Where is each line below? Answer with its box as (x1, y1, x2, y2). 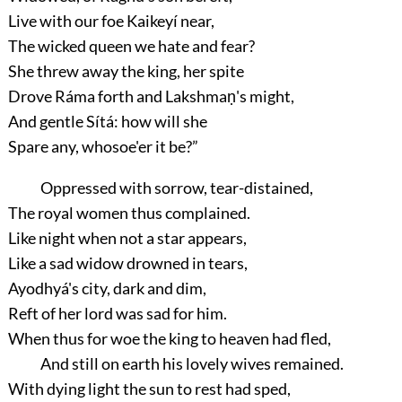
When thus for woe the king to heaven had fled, (7, 328, 331, 348)
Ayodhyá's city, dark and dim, (7, 277, 206, 298)
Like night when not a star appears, (7, 227, 247, 248)
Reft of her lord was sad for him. (7, 302, 227, 323)
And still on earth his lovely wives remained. (39, 353, 344, 373)
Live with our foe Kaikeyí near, (7, 10, 214, 31)
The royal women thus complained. (7, 202, 250, 223)
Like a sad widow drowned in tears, (7, 252, 248, 273)
